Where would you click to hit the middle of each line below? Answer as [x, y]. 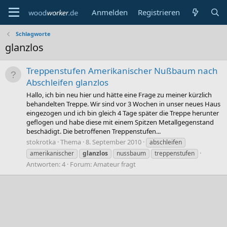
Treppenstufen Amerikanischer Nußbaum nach [122, 71]
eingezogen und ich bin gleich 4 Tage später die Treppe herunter [123, 113]
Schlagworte [33, 34]
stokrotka [41, 142]
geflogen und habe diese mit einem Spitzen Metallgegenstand [120, 122]
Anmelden [110, 12]
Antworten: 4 [46, 164]
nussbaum [131, 153]
